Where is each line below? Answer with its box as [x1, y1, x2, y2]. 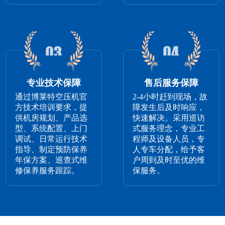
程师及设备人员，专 [133, 135, 205, 144]
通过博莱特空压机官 [15, 92, 88, 101]
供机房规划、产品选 [15, 114, 88, 123]
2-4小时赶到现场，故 [133, 92, 208, 101]
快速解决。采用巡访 [133, 114, 205, 123]
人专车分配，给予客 [133, 145, 205, 154]
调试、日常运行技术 [15, 135, 88, 144]
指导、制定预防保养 [15, 145, 88, 154]
